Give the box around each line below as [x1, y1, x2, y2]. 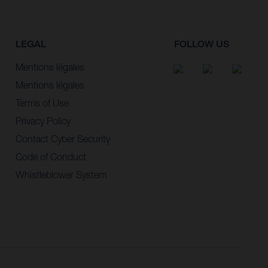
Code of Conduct [15, 151, 86, 162]
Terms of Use [15, 97, 69, 108]
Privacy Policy [15, 115, 71, 126]
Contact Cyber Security [15, 133, 110, 144]
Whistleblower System [15, 169, 106, 180]
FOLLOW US [174, 38, 229, 50]
